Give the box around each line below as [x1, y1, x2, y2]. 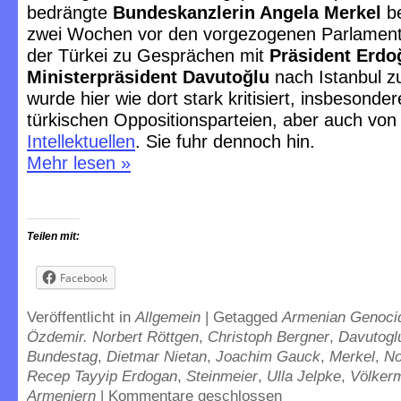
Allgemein [135, 308, 200, 326]
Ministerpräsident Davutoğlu [27, 67, 269, 87]
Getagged [209, 308, 282, 326]
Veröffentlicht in [27, 308, 135, 326]
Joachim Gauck [216, 347, 320, 365]
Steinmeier [186, 367, 258, 385]
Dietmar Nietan [107, 347, 207, 365]
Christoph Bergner [208, 328, 329, 346]
